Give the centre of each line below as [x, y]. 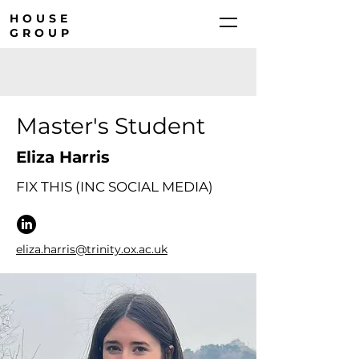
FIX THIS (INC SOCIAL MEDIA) [115, 187]
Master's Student [111, 126]
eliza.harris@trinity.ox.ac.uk [92, 249]
